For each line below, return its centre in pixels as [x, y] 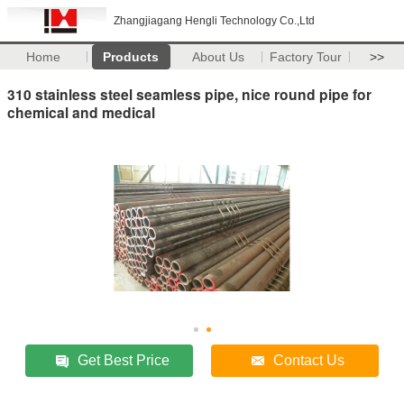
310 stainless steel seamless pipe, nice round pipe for [189, 94]
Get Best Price [124, 360]
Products [131, 57]
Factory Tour [306, 57]
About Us [219, 57]
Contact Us [309, 360]
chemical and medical [81, 112]
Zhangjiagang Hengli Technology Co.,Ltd [214, 21]
